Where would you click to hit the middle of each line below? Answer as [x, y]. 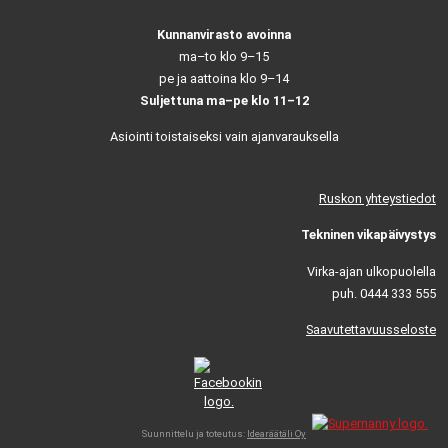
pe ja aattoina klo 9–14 [224, 78]
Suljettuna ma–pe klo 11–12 [224, 100]
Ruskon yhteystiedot [377, 199]
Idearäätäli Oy [276, 434]
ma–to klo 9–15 [224, 56]
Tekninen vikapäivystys [368, 235]
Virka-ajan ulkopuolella [371, 271]
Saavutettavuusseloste [371, 330]
